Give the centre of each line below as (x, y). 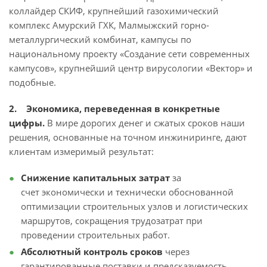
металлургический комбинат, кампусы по (100, 40)
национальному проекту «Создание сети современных (129, 54)
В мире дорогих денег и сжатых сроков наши (145, 123)
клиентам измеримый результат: (81, 152)
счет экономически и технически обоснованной (127, 192)
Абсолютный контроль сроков (93, 252)
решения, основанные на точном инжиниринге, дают (128, 137)
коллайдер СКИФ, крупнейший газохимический (114, 11)
